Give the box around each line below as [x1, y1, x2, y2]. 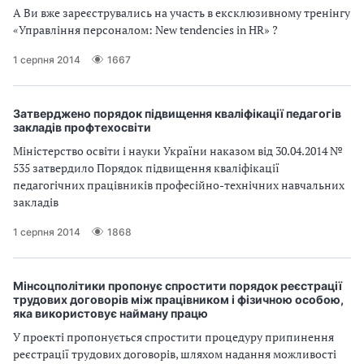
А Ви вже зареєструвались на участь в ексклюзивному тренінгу [13, 5, 350, 20]
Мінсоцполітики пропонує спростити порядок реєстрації [13, 279, 342, 292]
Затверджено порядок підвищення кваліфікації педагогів [13, 106, 341, 120]
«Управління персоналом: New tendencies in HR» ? [13, 22, 278, 37]
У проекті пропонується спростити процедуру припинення [13, 329, 334, 344]
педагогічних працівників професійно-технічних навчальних [13, 177, 344, 193]
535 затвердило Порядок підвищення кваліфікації [13, 160, 279, 175]
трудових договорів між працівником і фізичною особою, [13, 292, 344, 306]
